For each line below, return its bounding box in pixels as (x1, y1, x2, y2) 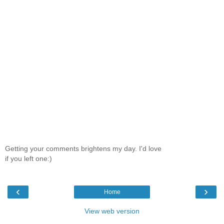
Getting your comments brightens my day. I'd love (5, 144, 161, 152)
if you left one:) (5, 154, 52, 162)
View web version (84, 207, 139, 215)
